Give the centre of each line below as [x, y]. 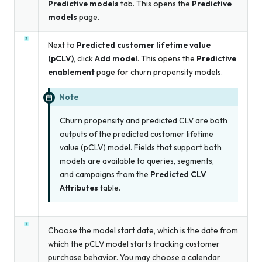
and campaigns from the [105, 174]
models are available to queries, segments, [137, 161]
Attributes [79, 187]
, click [84, 58]
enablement [71, 72]
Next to [62, 45]
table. [109, 187]
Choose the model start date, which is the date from [143, 230]
